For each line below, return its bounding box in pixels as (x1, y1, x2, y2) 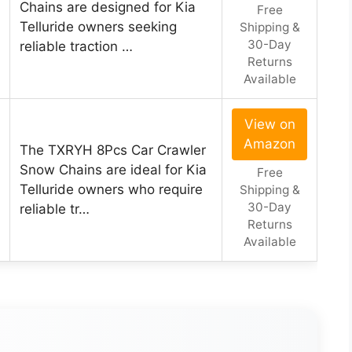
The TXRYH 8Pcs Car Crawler (20, 142, 206, 159)
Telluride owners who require (20, 181, 203, 198)
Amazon (244, 136, 295, 152)
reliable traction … (20, 38, 133, 55)
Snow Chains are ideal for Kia (20, 162, 207, 178)
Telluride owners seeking (20, 19, 177, 35)
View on (244, 116, 295, 133)
